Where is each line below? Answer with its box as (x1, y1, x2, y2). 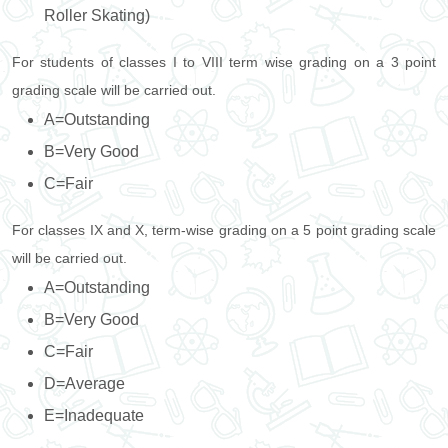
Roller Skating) (44, 7, 150, 24)
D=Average (44, 375, 125, 392)
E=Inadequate (44, 407, 144, 424)
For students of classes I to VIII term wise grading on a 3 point (12, 54, 436, 70)
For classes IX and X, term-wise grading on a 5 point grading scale (12, 222, 436, 238)
